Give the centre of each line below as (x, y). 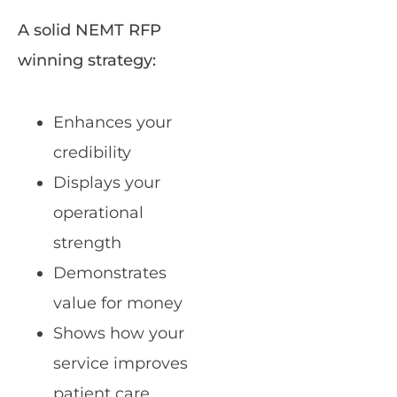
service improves (121, 364)
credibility (92, 153)
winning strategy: (87, 61)
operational (98, 213)
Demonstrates (110, 273)
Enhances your (113, 123)
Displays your (107, 183)
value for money (118, 304)
